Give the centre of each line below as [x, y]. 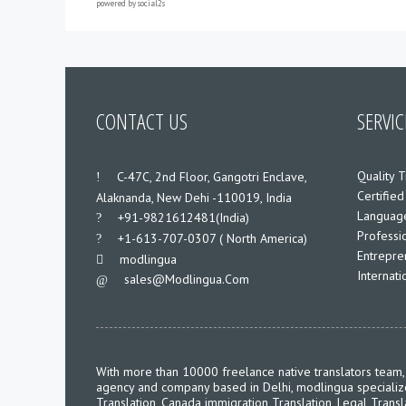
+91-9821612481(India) [184, 217]
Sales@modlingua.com [187, 279]
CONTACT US [142, 121]
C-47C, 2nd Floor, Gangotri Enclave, [212, 176]
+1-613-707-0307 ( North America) [213, 238]
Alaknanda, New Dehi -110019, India [194, 197]
